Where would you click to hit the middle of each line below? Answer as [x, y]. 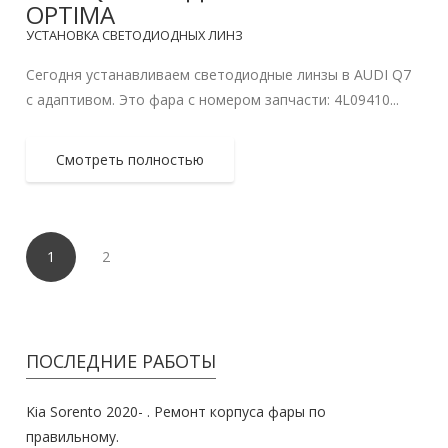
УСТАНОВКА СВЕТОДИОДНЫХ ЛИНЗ [135, 35]
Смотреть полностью [130, 160]
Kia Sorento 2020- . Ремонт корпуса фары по [176, 412]
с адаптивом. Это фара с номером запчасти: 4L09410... [213, 100]
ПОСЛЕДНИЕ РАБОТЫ [121, 361]
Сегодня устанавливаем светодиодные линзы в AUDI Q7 [219, 75]
